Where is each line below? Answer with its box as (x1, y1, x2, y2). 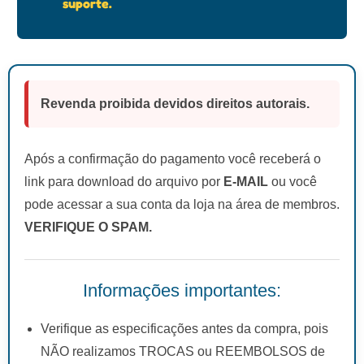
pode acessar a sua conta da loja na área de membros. (24, 197, 340, 211)
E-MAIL (223, 174, 268, 188)
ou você (268, 174, 317, 188)
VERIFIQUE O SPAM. (24, 219, 152, 234)
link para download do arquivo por (24, 174, 223, 188)
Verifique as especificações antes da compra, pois (41, 321, 328, 336)
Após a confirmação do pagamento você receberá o (24, 151, 321, 166)
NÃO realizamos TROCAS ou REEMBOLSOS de (41, 344, 325, 358)
